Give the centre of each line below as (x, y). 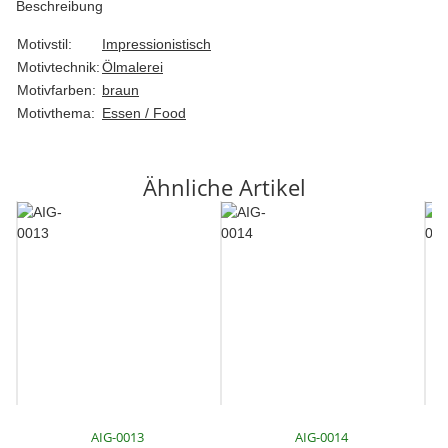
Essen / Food (144, 113)
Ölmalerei (132, 67)
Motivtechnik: (58, 67)
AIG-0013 (118, 436)
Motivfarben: (56, 90)
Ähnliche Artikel (224, 187)
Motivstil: (44, 44)
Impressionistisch (156, 44)
